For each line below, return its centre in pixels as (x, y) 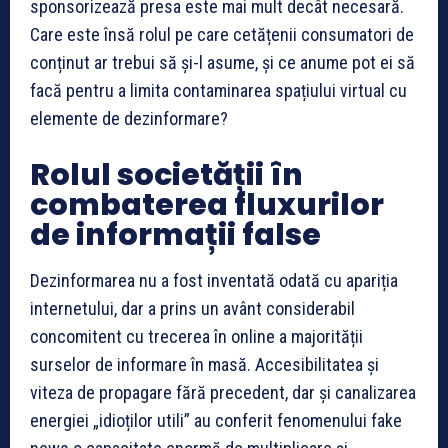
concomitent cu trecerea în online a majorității (196, 336)
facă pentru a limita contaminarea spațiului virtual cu (218, 90)
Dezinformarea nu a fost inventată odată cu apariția (214, 280)
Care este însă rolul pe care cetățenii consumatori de (222, 34)
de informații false (175, 234)
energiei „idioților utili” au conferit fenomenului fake (216, 420)
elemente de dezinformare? (129, 118)
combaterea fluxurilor (207, 204)
